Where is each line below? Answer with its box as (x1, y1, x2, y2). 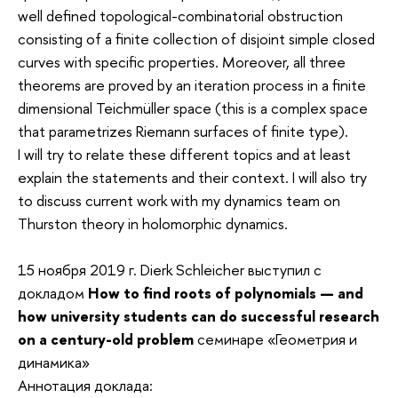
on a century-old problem (18, 328, 197, 349)
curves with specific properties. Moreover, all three (18, 51, 346, 72)
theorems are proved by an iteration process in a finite (18, 74, 366, 95)
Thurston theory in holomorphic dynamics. (18, 212, 288, 234)
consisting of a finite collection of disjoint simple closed (18, 28, 375, 49)
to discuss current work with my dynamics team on (18, 189, 340, 211)
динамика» (18, 351, 90, 372)
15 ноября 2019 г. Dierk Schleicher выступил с (18, 259, 322, 280)
